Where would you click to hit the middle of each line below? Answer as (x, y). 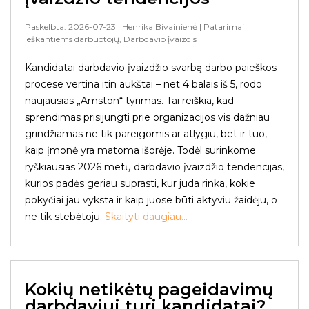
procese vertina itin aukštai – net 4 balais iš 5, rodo (143, 84)
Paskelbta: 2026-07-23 (70, 27)
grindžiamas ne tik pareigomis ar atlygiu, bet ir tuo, (146, 134)
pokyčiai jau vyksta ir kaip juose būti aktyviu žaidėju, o (151, 200)
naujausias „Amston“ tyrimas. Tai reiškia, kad (129, 101)
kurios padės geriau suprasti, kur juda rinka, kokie (140, 183)
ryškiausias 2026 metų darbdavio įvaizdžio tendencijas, (154, 167)
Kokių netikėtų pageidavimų (149, 289)
